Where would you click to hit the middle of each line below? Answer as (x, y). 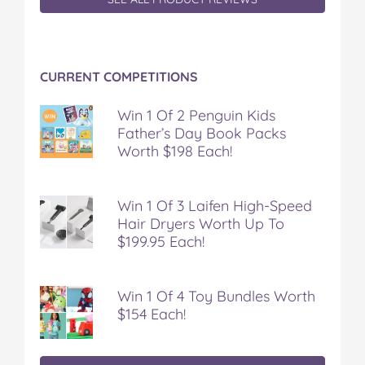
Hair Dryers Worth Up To (201, 223)
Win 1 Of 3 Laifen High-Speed (215, 205)
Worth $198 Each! (175, 151)
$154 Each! (152, 314)
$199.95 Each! (161, 241)
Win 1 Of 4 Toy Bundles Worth (216, 296)
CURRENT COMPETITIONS (119, 76)
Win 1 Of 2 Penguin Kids (196, 115)
